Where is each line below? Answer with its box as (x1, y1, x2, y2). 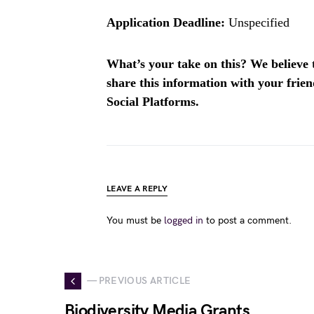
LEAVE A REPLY (107, 183, 168, 194)
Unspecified (228, 15, 289, 29)
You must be (107, 214, 164, 226)
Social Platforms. (107, 94, 199, 109)
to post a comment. (203, 214, 292, 226)
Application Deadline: (107, 15, 228, 29)
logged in (164, 214, 203, 226)
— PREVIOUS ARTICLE (87, 275, 191, 287)
